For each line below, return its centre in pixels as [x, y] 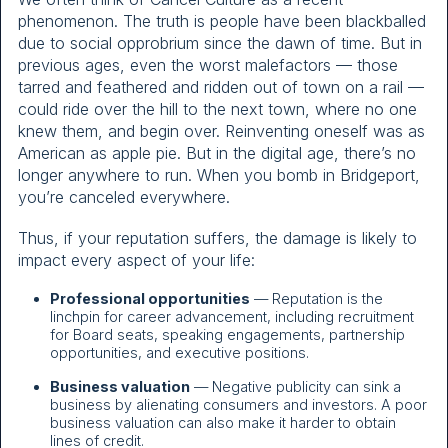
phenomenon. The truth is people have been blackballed [222, 20]
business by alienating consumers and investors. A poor [238, 405]
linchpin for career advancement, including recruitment [232, 317]
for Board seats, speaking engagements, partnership [227, 335]
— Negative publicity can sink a [295, 387]
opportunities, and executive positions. [179, 353]
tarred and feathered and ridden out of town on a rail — [221, 86]
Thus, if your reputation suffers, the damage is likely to [217, 238]
